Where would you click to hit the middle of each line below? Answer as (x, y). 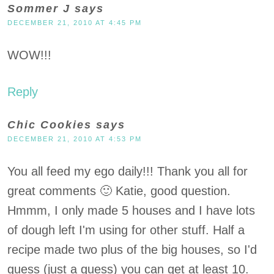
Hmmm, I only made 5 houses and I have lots (131, 210)
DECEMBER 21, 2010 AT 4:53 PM (75, 139)
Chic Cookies (50, 125)
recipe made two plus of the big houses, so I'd (132, 250)
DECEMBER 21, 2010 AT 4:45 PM (75, 23)
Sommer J (39, 9)
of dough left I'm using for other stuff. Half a (126, 230)
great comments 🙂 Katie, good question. (119, 191)
